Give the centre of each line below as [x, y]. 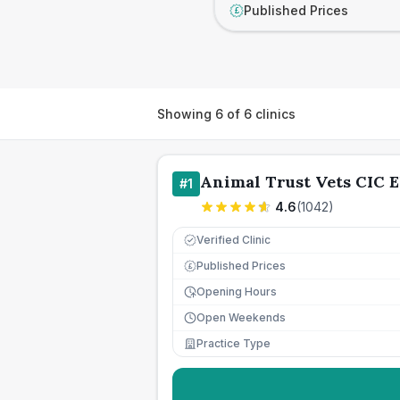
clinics [274, 113]
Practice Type [233, 343]
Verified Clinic [233, 240]
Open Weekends [241, 317]
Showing [186, 113]
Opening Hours [237, 292]
